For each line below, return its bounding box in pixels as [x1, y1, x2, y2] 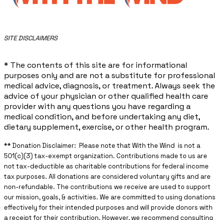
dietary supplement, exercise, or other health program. [4, 122, 209, 133]
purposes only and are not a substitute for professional [4, 70, 215, 81]
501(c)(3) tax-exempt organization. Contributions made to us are [4, 152, 207, 161]
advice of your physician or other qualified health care [4, 91, 208, 102]
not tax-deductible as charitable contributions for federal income [4, 162, 209, 171]
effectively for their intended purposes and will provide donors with [4, 203, 213, 212]
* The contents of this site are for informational [4, 60, 187, 71]
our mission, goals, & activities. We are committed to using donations [4, 193, 216, 202]
